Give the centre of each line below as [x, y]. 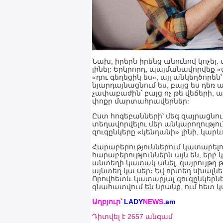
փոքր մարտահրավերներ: [141, 101]
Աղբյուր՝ [108, 202]
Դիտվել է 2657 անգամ [132, 217]
